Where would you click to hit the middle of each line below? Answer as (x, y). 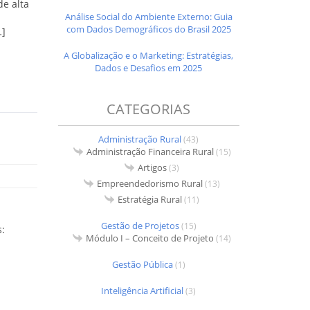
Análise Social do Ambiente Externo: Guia (148, 16)
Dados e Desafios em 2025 (149, 67)
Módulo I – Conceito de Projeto (150, 238)
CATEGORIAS (149, 109)
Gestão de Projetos (140, 225)
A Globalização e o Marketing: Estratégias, (149, 55)
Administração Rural (140, 139)
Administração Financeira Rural (150, 151)
